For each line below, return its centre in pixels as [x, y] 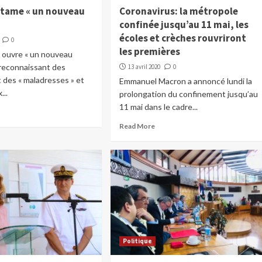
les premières [149, 52]
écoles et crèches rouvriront [182, 38]
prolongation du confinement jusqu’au [188, 94]
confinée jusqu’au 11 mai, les [184, 25]
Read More [137, 126]
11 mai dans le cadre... [158, 107]
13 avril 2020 [144, 67]
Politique [137, 241]
